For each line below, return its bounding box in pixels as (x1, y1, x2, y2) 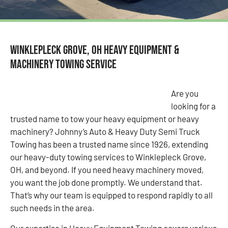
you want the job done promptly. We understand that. (10, 177, 203, 188)
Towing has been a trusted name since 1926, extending (10, 139, 208, 150)
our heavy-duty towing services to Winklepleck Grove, (10, 152, 206, 162)
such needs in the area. (10, 203, 95, 213)
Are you (171, 88, 198, 99)
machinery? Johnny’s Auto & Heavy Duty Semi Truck (10, 126, 200, 137)
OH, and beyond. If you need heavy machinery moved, (10, 164, 204, 175)
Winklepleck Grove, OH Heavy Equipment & (10, 43, 179, 58)
